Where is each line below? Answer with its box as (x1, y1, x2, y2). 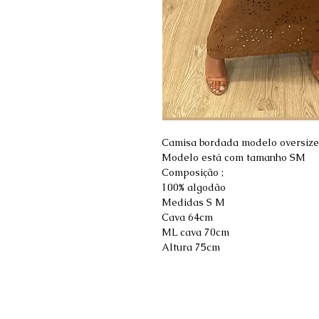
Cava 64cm (162, 211, 213, 224)
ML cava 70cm (162, 226, 229, 239)
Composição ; (162, 166, 224, 179)
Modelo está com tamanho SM (162, 151, 305, 164)
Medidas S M (162, 196, 225, 209)
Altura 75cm (162, 241, 220, 254)
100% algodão (162, 181, 226, 194)
